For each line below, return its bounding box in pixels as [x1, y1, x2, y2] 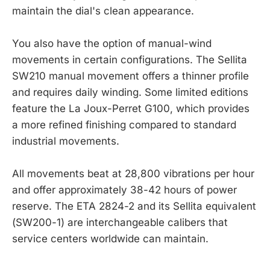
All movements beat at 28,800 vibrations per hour [12, 167, 254, 180]
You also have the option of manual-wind [12, 37, 212, 49]
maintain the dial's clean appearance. [12, 4, 194, 17]
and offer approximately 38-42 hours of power [12, 183, 237, 196]
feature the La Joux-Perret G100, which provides [12, 102, 250, 115]
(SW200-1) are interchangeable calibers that [12, 216, 228, 228]
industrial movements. [12, 134, 119, 147]
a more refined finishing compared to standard [12, 118, 236, 131]
